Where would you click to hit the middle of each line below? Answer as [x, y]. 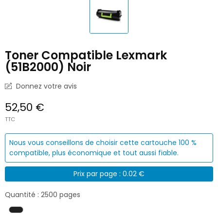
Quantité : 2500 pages [43, 195]
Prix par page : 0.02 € [109, 173]
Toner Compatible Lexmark [86, 55]
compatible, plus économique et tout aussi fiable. [94, 153]
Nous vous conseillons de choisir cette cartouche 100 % [103, 142]
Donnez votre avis [45, 86]
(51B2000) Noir [48, 67]
